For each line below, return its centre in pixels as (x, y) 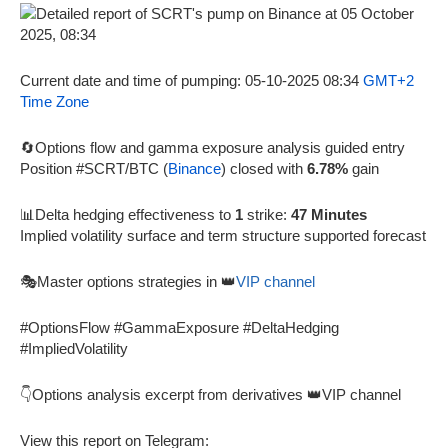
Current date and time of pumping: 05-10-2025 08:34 (191, 80)
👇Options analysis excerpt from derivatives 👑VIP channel (210, 394)
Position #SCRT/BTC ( (94, 168)
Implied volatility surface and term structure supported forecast (223, 235)
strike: (267, 214)
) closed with (264, 168)
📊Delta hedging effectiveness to (127, 214)
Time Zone (54, 101)
